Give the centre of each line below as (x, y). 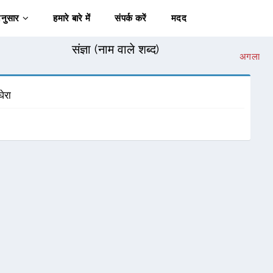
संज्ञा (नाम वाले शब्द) (115, 49)
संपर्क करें (131, 18)
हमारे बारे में (72, 18)
